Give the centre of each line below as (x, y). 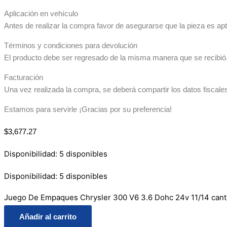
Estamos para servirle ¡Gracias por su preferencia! (88, 109)
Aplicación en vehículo (41, 13)
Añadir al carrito (48, 217)
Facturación (24, 77)
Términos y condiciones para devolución (71, 45)
